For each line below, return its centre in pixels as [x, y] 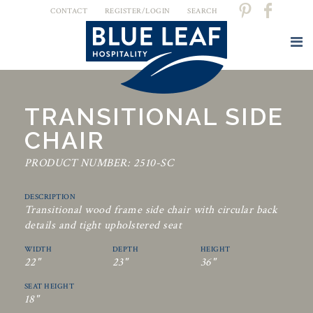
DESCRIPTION [50, 197]
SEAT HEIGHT [50, 286]
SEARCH [202, 11]
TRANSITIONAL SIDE [154, 117]
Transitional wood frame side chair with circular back [151, 210]
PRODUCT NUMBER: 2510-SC [99, 163]
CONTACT [69, 11]
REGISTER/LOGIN [137, 11]
